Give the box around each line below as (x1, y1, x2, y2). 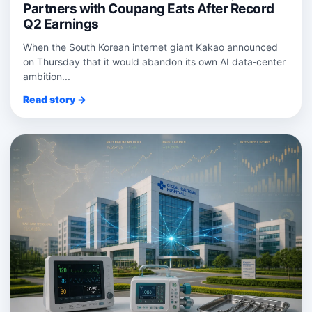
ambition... (23, 70, 70, 83)
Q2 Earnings (23, 16, 99, 33)
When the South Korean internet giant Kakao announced (23, 41, 278, 54)
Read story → (23, 93, 86, 106)
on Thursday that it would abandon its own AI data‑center (23, 56, 286, 68)
